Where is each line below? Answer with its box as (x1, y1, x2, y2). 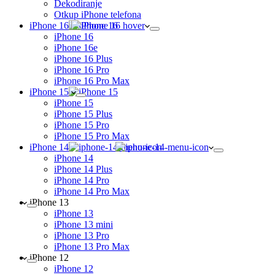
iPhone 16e (54, 42, 98, 53)
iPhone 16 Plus (54, 53, 112, 64)
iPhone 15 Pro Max (54, 131, 130, 141)
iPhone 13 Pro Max (54, 241, 130, 252)
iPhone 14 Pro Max (54, 186, 130, 196)
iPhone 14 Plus (54, 164, 112, 174)
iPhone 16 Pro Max (54, 76, 130, 86)
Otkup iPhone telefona (54, 9, 141, 20)
